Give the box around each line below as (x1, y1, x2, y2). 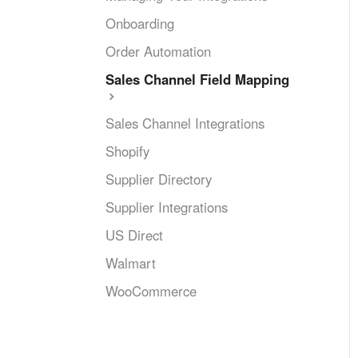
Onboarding (105, 14, 174, 33)
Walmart (105, 253, 156, 272)
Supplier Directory (105, 169, 212, 189)
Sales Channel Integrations (105, 113, 265, 133)
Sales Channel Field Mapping (105, 70, 289, 89)
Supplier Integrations (105, 197, 228, 217)
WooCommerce (105, 281, 197, 300)
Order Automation (105, 42, 211, 61)
